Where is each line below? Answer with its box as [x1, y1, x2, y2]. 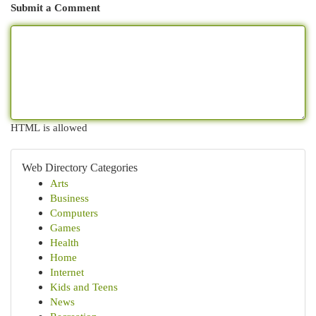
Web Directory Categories [22, 162, 138, 174]
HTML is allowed [11, 121, 87, 133]
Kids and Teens [50, 281, 118, 293]
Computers [50, 207, 98, 219]
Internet [50, 266, 84, 278]
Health [50, 236, 79, 248]
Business [50, 192, 89, 204]
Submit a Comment [11, 1, 100, 13]
